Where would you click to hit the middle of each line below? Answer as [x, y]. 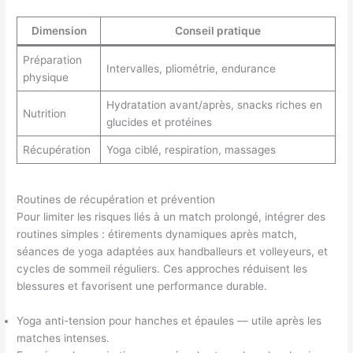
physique [45, 77]
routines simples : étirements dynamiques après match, [157, 234]
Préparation [52, 59]
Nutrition [44, 113]
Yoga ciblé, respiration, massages [191, 149]
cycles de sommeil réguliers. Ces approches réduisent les [162, 268]
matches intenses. [63, 338]
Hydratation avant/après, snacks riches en [214, 104]
